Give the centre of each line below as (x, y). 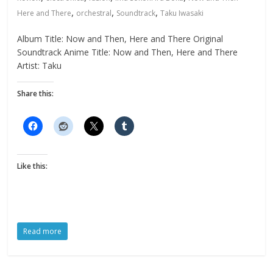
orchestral (94, 13)
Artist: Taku (40, 66)
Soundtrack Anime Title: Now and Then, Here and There (128, 52)
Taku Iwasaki (182, 13)
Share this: (36, 94)
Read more (43, 231)
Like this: (33, 166)
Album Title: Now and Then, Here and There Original (120, 39)
